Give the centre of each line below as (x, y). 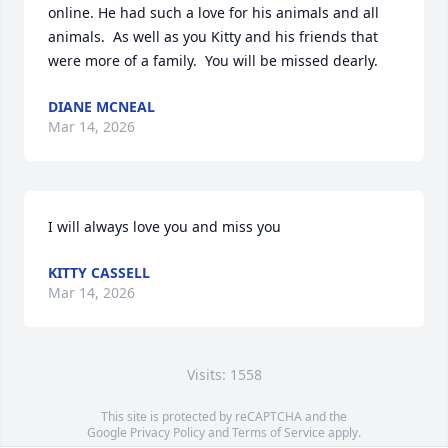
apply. (343, 433)
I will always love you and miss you (164, 227)
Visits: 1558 (224, 375)
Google (108, 433)
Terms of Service (278, 433)
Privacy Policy (167, 433)
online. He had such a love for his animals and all (213, 13)
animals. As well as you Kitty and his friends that (213, 37)
